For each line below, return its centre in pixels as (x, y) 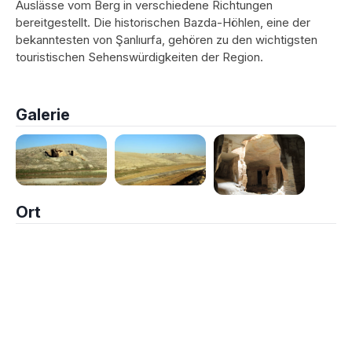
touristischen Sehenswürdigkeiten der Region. (139, 57)
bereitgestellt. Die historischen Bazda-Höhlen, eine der (163, 22)
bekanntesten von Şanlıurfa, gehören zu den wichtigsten (167, 40)
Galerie (43, 115)
